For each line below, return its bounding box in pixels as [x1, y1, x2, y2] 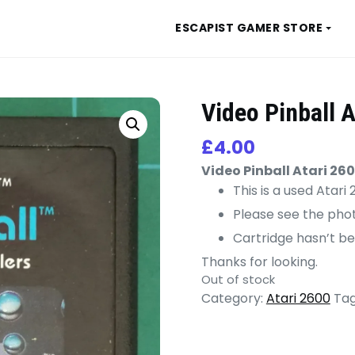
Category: [200, 288, 266, 307]
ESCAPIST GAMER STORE [175, 20, 323, 36]
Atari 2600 [265, 288, 330, 307]
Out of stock [200, 271, 275, 288]
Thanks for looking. [200, 252, 318, 271]
